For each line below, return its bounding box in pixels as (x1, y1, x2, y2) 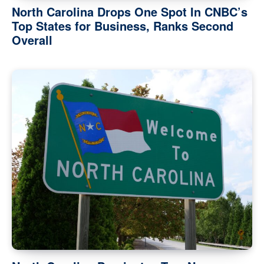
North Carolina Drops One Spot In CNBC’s (12, 3, 247, 21)
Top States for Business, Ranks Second (12, 17, 233, 35)
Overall (12, 31, 52, 49)
